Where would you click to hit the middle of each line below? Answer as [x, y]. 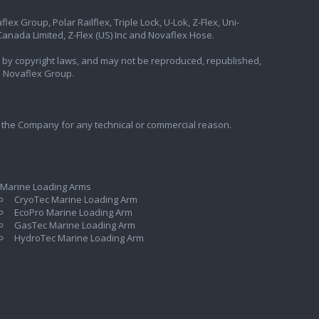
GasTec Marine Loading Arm [74, 225]
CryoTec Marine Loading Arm [75, 200]
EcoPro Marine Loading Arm [73, 213]
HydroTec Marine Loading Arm [79, 238]
